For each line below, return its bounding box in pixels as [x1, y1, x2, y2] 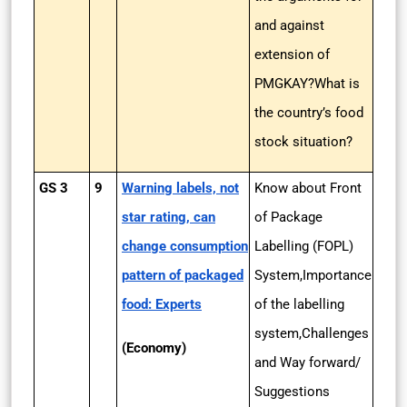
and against [254, 17, 324, 34]
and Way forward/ [254, 354, 361, 371]
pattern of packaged [122, 267, 243, 283]
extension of [254, 46, 330, 63]
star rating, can [122, 209, 215, 225]
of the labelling [254, 296, 344, 313]
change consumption [122, 238, 248, 254]
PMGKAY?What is [254, 75, 360, 92]
